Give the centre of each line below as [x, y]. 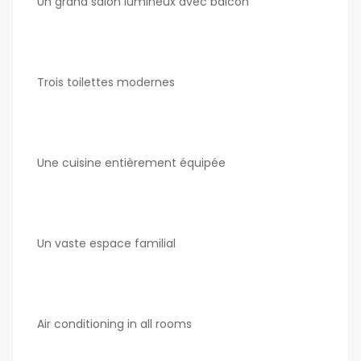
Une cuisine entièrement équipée [131, 163]
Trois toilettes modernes [106, 83]
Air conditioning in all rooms [114, 324]
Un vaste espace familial [106, 244]
